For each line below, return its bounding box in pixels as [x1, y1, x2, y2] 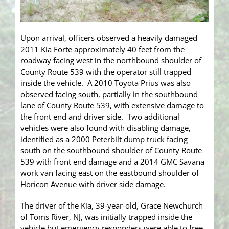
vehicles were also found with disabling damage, [20, 122, 191, 133]
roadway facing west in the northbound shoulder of [20, 55, 201, 65]
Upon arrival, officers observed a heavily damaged [20, 32, 197, 43]
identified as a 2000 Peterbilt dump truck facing [20, 133, 188, 144]
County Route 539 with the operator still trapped [20, 66, 191, 77]
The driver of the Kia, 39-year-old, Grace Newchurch [20, 200, 203, 211]
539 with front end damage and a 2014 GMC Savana [20, 156, 204, 167]
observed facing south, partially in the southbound [20, 88, 198, 99]
